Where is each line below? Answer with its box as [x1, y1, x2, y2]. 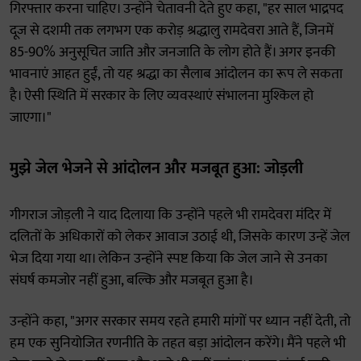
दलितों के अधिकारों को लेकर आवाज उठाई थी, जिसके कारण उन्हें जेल [10, 225, 350, 249]
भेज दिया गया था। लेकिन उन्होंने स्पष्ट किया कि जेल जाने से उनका [10, 247, 327, 271]
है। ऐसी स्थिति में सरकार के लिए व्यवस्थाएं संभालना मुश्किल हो [10, 84, 313, 108]
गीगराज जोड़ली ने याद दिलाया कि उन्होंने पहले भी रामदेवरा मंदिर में [10, 203, 331, 227]
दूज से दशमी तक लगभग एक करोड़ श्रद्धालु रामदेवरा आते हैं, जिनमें [10, 19, 334, 43]
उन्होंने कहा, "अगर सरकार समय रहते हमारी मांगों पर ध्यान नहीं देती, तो [10, 309, 351, 334]
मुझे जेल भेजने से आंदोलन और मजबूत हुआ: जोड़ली [10, 155, 303, 182]
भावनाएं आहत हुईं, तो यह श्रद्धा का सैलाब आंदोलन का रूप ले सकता [10, 62, 342, 86]
